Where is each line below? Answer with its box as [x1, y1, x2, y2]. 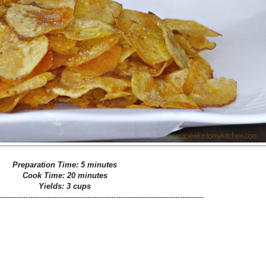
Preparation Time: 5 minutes [12, 160, 117, 169]
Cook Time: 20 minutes [22, 170, 107, 180]
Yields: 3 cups [39, 181, 91, 191]
